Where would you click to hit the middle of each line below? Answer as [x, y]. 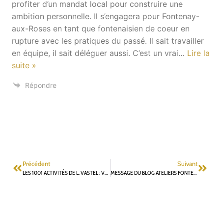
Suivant [187, 164]
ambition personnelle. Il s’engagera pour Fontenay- [106, 16]
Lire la [198, 53]
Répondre [41, 85]
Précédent [36, 164]
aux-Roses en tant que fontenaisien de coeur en [101, 29]
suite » [24, 66]
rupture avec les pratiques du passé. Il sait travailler [108, 41]
